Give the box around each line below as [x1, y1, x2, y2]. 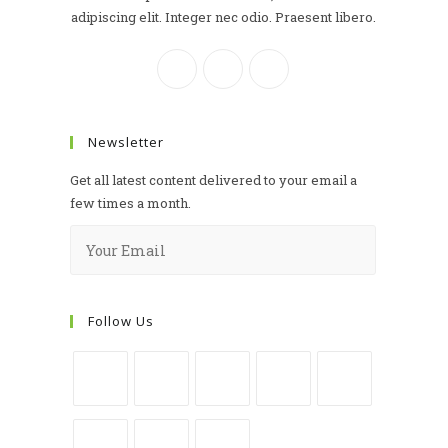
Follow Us [88, 312, 154, 331]
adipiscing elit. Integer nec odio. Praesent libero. [70, 8, 376, 27]
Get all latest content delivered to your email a [70, 171, 357, 190]
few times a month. [70, 194, 191, 213]
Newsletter [88, 133, 164, 152]
